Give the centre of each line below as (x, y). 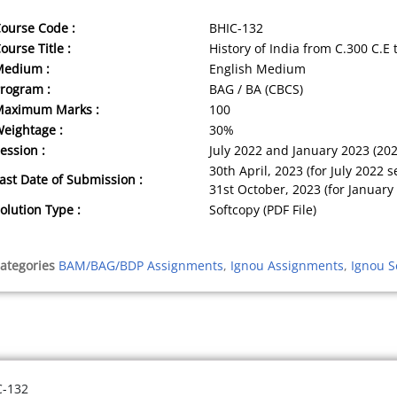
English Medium (258, 68)
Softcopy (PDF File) (263, 209)
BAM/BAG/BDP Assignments (141, 265)
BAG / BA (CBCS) (257, 89)
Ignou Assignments (288, 265)
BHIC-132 (237, 27)
